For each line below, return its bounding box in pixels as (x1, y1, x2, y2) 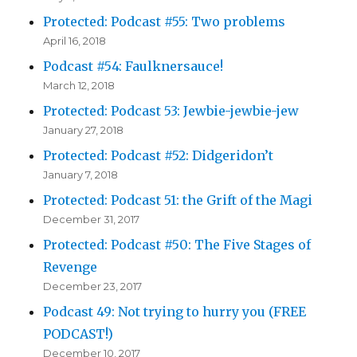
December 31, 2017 (43, 213, 140, 226)
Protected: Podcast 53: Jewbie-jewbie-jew (43, 103, 300, 120)
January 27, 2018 (43, 124, 124, 137)
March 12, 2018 (43, 79, 116, 92)
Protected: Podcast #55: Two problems (43, 14, 286, 30)
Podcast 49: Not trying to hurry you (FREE (43, 304, 307, 320)
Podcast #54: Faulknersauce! (43, 58, 224, 75)
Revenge (43, 259, 98, 276)
